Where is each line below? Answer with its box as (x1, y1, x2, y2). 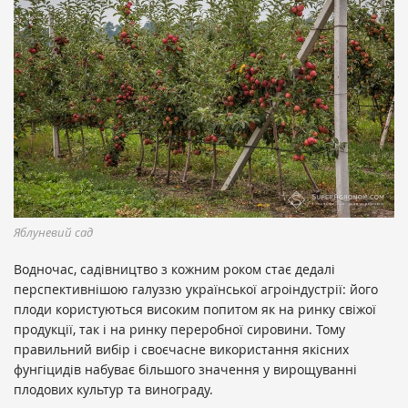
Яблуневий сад (14, 223, 93, 240)
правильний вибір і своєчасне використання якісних (14, 340, 349, 358)
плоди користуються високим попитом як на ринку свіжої (14, 300, 376, 318)
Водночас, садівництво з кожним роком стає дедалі (14, 260, 335, 278)
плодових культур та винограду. (14, 380, 213, 398)
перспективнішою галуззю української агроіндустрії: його (14, 280, 378, 298)
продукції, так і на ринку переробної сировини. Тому (14, 320, 345, 338)
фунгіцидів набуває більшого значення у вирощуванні (14, 360, 357, 378)
